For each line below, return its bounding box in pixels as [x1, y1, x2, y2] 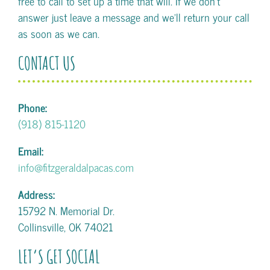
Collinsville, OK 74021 [18, 218, 113, 236]
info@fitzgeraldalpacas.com [18, 158, 134, 176]
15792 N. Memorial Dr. [18, 201, 115, 219]
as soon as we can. [18, 24, 99, 42]
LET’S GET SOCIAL [18, 245, 100, 268]
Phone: [18, 98, 47, 116]
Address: [18, 185, 55, 203]
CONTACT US [18, 52, 75, 74]
